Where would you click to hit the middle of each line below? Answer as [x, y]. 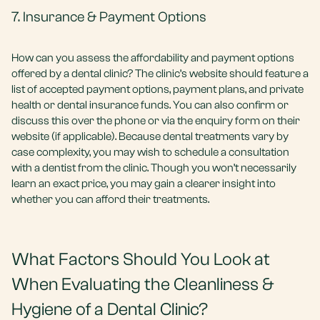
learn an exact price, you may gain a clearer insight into [144, 184]
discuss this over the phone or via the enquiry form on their [156, 121]
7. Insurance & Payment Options [109, 17]
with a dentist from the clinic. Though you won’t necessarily [154, 168]
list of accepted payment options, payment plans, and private [157, 89]
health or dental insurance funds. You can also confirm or [150, 105]
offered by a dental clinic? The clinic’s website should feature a [160, 74]
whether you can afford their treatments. [110, 199]
